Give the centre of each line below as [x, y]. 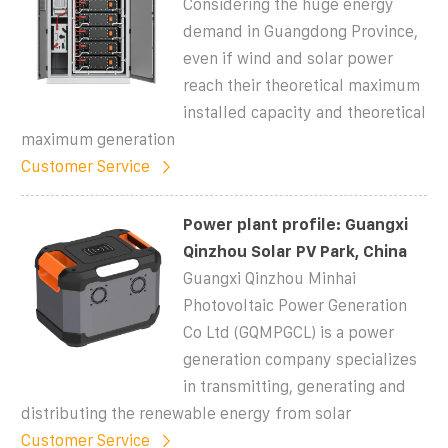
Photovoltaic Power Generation [295, 305]
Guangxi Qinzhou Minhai [270, 278]
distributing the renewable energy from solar [186, 413]
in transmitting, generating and [295, 386]
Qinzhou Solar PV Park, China [295, 251]
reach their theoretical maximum [302, 85]
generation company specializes [300, 359]
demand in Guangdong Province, [301, 31]
